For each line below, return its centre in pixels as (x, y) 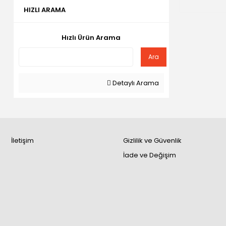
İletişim (22, 140)
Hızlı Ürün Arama (91, 38)
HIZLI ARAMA (45, 10)
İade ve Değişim (149, 155)
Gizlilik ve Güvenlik (152, 140)
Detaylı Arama (135, 83)
